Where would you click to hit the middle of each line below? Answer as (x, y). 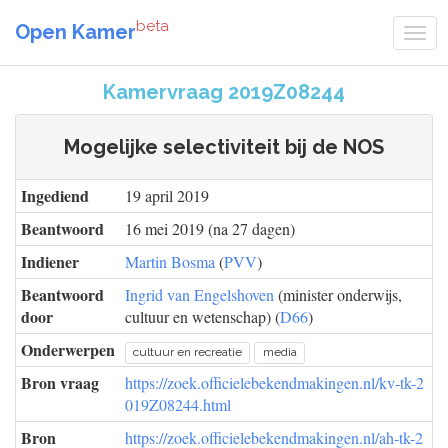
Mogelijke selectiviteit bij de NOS (224, 147)
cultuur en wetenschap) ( (202, 316)
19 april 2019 (167, 195)
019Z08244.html (178, 404)
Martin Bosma (170, 261)
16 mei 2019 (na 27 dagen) (210, 228)
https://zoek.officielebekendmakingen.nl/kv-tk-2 (274, 382)
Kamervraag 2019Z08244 (224, 92)
